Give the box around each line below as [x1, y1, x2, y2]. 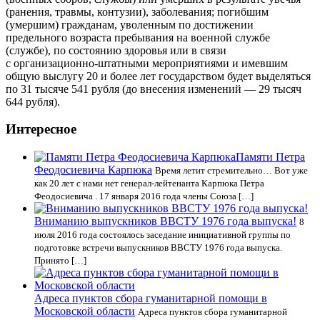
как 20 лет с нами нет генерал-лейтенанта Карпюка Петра [34, 178, 264, 189]
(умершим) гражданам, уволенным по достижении [6, 18, 254, 31]
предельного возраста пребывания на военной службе [6, 31, 270, 44]
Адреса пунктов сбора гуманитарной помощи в [34, 292, 267, 305]
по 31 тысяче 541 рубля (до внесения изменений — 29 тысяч [6, 82, 301, 95]
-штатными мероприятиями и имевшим [94, 56, 288, 69]
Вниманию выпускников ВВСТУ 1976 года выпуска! [34, 215, 296, 228]
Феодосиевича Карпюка [34, 164, 152, 176]
